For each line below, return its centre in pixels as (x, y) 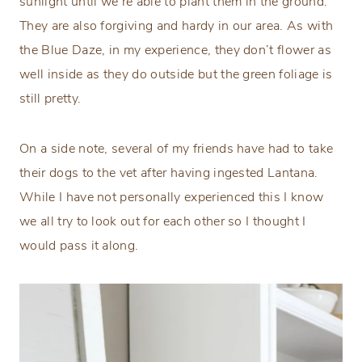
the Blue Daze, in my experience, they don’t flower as (175, 50)
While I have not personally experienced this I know (172, 197)
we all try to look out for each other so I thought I (163, 221)
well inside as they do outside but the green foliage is (176, 74)
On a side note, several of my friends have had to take (177, 148)
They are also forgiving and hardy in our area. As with (177, 25)
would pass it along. (79, 245)
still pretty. (51, 98)
